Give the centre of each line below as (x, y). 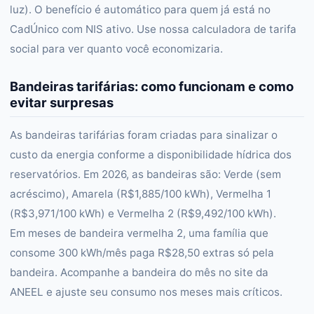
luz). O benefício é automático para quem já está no (140, 9)
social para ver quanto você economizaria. (116, 49)
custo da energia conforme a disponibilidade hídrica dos (151, 155)
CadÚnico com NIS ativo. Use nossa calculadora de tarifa (153, 29)
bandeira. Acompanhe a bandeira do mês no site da (139, 272)
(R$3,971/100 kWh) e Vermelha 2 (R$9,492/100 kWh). (143, 213)
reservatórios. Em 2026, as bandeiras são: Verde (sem (145, 174)
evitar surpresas (62, 102)
